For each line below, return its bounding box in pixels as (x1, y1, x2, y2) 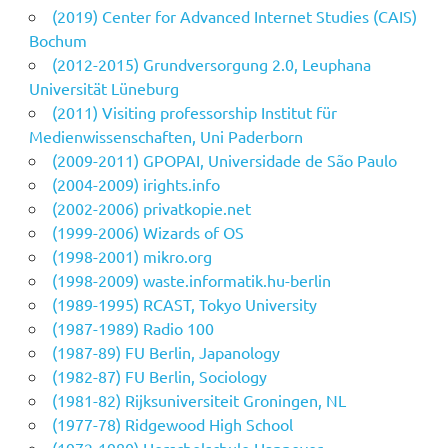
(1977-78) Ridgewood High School (51, 414, 293, 435)
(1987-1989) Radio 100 (51, 318, 214, 339)
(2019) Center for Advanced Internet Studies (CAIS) (51, 6, 417, 27)
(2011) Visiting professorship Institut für (51, 102, 337, 123)
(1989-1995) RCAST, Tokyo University (51, 294, 317, 315)
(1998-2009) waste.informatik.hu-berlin (51, 270, 331, 291)
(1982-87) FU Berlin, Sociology (51, 366, 267, 387)
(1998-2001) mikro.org (51, 246, 212, 267)
